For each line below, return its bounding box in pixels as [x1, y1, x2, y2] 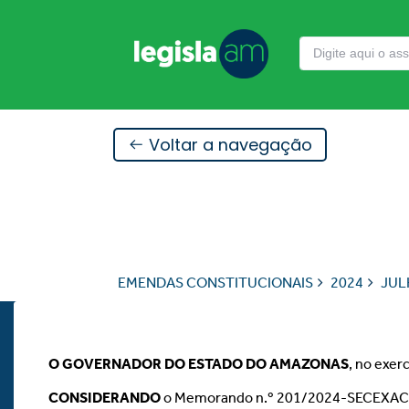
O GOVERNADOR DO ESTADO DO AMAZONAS [48, 355, 350, 372]
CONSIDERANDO [48, 389, 162, 406]
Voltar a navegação [143, 132, 312, 156]
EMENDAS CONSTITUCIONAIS [117, 274, 313, 291]
